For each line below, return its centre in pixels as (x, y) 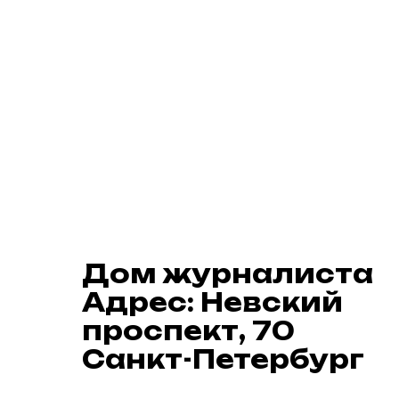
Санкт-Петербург (223, 359)
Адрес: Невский (212, 302)
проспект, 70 (188, 330)
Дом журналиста (228, 273)
